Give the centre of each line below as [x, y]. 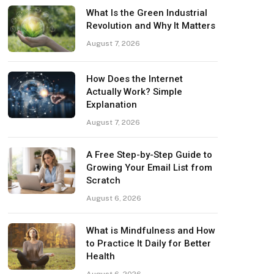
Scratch [104, 180]
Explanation [112, 104]
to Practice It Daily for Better [149, 243]
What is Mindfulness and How [151, 230]
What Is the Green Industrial [147, 13]
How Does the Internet [135, 79]
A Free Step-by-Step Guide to [150, 154]
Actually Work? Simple [135, 91]
